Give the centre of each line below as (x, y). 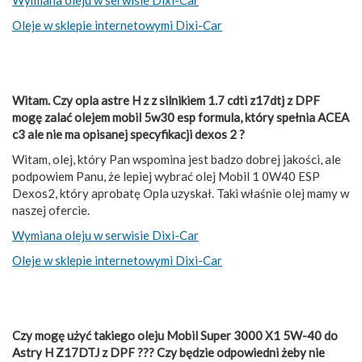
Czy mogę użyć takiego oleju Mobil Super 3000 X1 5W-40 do (175, 335)
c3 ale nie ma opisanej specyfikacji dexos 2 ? (128, 134)
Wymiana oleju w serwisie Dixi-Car (105, 235)
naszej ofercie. (51, 210)
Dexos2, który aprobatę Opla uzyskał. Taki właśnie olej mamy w (181, 193)
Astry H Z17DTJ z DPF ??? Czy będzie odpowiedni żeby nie (168, 352)
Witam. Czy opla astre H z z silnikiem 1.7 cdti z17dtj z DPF (166, 100)
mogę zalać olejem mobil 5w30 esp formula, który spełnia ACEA (181, 117)
